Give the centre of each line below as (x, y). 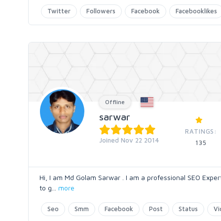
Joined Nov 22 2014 (129, 140)
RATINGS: (201, 131)
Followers (101, 11)
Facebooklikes (196, 11)
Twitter (59, 11)
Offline (115, 102)
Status (188, 209)
